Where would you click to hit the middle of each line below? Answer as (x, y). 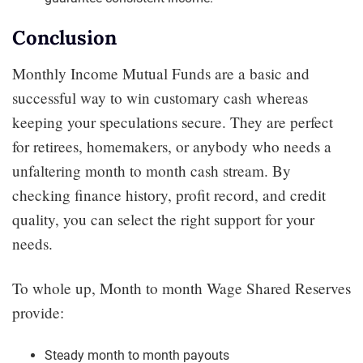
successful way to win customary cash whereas (160, 97)
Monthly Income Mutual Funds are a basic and (161, 73)
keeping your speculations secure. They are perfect (173, 122)
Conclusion (64, 37)
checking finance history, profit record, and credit (169, 194)
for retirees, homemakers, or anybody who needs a (172, 146)
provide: (38, 312)
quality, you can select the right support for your (163, 219)
